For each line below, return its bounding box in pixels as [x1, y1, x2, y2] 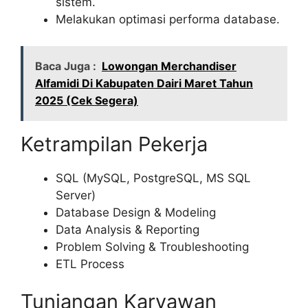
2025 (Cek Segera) [35, 93, 138, 107]
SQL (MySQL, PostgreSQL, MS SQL [56, 170, 251, 185]
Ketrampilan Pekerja [21, 131, 208, 156]
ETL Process [56, 256, 124, 271]
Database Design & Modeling [56, 205, 216, 219]
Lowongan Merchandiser [102, 58, 236, 73]
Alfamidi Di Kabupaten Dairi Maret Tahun [35, 76, 253, 90]
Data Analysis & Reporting [56, 222, 199, 236]
